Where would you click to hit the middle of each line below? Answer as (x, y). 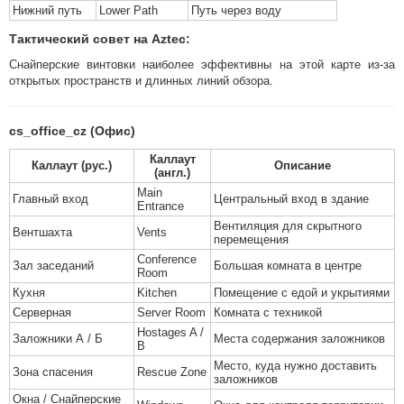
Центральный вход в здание (291, 199)
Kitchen (157, 293)
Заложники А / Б (58, 339)
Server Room (171, 312)
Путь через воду (236, 10)
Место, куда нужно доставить (295, 366)
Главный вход (50, 199)
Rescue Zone (172, 372)
